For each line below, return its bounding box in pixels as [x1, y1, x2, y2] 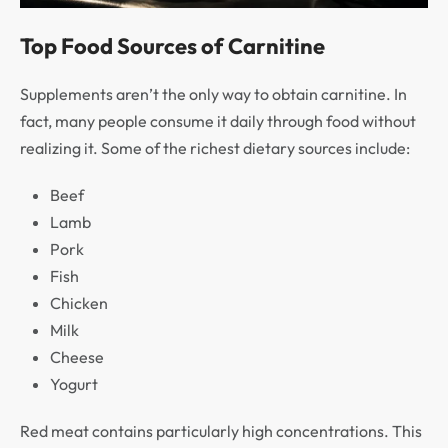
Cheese [50, 346, 104, 367]
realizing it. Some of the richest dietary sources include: [20, 137, 410, 158]
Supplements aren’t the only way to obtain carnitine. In [20, 83, 407, 104]
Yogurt [50, 373, 98, 394]
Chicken [50, 292, 108, 313]
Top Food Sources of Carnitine [20, 31, 325, 60]
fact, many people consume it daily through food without [20, 110, 416, 131]
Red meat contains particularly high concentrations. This [20, 420, 422, 441]
